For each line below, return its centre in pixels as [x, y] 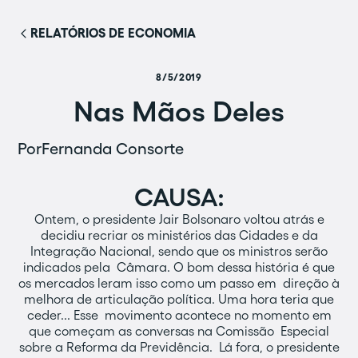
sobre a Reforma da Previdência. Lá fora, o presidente [179, 347]
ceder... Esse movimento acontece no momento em [179, 315]
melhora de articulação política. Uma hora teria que [179, 299]
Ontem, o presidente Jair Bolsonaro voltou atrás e [179, 219]
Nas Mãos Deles [179, 111]
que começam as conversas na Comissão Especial [179, 331]
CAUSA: [179, 197]
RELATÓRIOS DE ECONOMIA [113, 33]
